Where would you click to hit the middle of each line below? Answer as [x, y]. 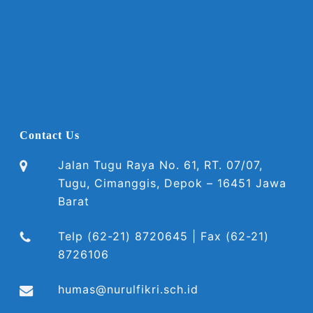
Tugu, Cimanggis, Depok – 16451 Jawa [172, 183]
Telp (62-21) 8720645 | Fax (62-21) [163, 236]
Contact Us [50, 135]
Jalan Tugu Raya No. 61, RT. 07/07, [160, 165]
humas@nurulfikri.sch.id [128, 289]
